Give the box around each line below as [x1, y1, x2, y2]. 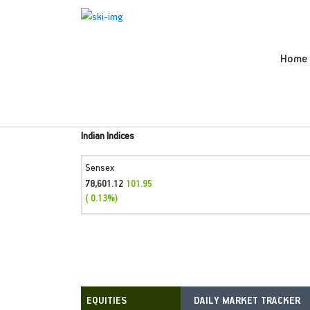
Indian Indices [81, 129, 134, 142]
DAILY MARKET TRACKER [193, 293, 300, 307]
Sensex [85, 161, 114, 174]
